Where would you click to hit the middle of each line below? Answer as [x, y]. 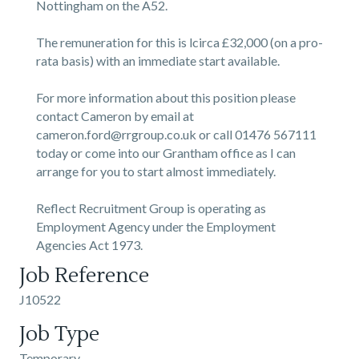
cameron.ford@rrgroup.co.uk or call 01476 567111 [176, 135]
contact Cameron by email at [115, 116]
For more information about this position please [166, 98]
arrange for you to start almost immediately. [156, 171]
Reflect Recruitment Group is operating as [151, 208]
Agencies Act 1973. [89, 245]
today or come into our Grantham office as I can [166, 153]
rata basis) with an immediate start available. [158, 61]
